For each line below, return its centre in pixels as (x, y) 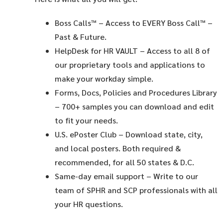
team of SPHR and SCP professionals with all (136, 190)
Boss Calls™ (77, 23)
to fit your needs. (86, 120)
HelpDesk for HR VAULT (97, 51)
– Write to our (171, 176)
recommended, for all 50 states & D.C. (124, 162)
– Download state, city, (160, 134)
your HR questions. (89, 204)
